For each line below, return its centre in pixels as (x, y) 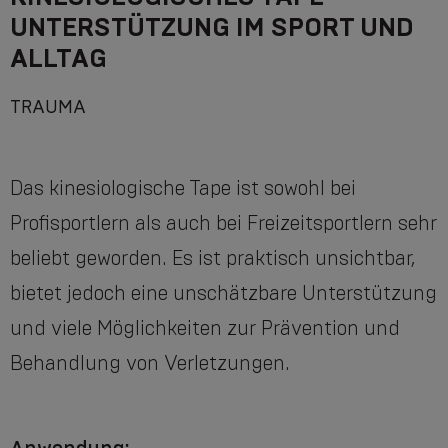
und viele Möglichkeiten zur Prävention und (205, 328)
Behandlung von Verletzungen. (150, 363)
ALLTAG (58, 58)
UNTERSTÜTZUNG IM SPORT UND (212, 27)
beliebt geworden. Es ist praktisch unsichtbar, (212, 258)
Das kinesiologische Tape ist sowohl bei (183, 188)
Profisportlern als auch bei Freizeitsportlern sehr (223, 223)
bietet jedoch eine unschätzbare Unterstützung (223, 293)
